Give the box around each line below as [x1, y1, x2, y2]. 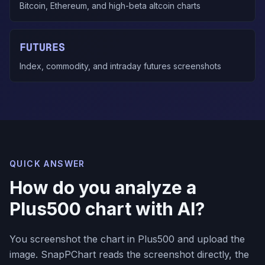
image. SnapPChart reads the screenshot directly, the [9, 248, 249, 260]
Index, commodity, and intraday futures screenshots [20, 61, 221, 71]
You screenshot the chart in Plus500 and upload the [9, 233, 245, 245]
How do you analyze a [9, 177, 196, 198]
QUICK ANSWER [9, 159, 85, 169]
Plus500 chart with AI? [9, 198, 205, 219]
